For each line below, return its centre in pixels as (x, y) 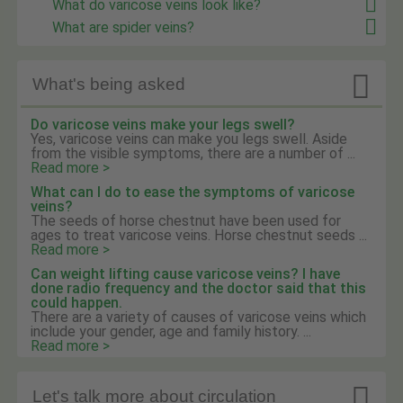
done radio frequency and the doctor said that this (199, 289)
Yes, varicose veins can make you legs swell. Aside (189, 139)
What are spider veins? (124, 28)
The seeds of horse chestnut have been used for (186, 220)
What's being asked (109, 85)
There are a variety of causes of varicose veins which (199, 318)
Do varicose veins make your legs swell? (163, 124)
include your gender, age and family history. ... (171, 332)
